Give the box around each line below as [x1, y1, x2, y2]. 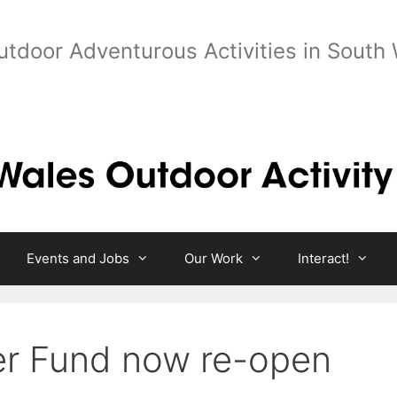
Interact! [298, 250, 349, 268]
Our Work [184, 250, 243, 268]
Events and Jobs [27, 250, 129, 268]
